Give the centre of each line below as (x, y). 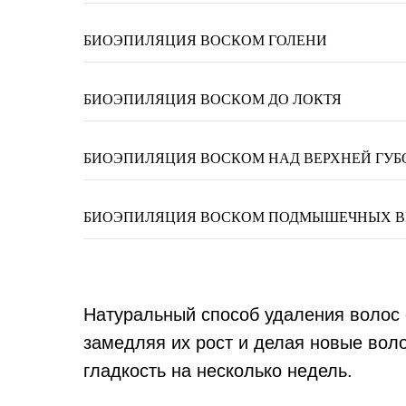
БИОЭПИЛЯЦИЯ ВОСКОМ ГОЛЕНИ (205, 40)
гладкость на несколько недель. (218, 371)
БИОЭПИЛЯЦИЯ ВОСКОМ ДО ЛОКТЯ (213, 99)
